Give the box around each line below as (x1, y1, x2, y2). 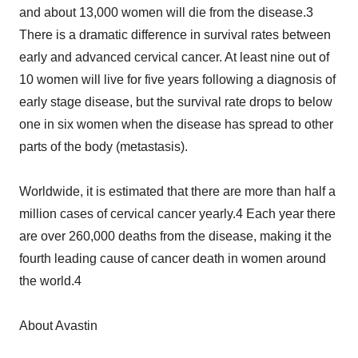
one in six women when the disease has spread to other (19, 117, 333, 131)
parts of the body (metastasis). (19, 140, 188, 153)
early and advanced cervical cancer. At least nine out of (19, 50, 329, 64)
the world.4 (19, 274, 82, 288)
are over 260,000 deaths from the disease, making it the (19, 229, 332, 243)
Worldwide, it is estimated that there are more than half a (19, 185, 336, 198)
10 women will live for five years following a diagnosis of (19, 73, 336, 86)
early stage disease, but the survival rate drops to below (19, 95, 332, 109)
